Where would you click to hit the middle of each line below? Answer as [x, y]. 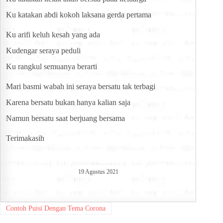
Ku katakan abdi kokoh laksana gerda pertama [79, 15]
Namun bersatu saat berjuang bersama [65, 118]
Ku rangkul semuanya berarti [52, 67]
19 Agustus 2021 [98, 172]
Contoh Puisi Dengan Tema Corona [56, 208]
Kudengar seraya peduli [43, 51]
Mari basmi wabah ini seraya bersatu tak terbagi [81, 87]
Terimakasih [25, 138]
